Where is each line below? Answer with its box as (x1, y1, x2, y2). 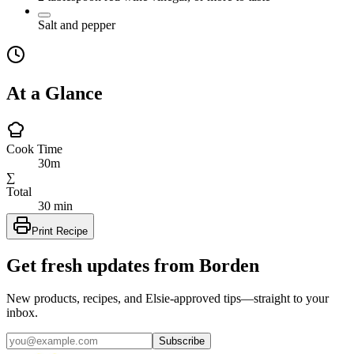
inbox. (6, 306, 38, 320)
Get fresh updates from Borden (6, 254, 259, 276)
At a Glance (6, 82, 103, 104)
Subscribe (159, 335, 205, 348)
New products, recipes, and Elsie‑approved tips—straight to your (6, 292, 329, 306)
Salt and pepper (38, 17, 115, 32)
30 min (38, 198, 73, 213)
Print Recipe (32, 224, 88, 237)
